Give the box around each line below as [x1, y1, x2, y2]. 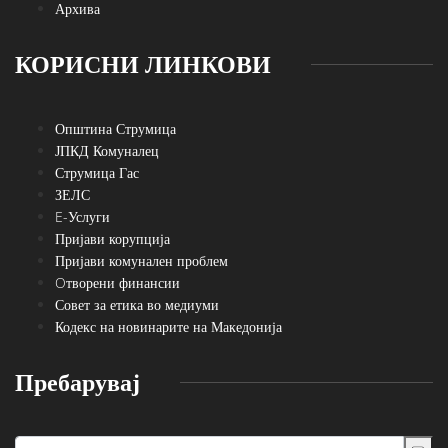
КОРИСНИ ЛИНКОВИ [15, 47, 271, 81]
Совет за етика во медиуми [55, 295, 219, 315]
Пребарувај [15, 365, 140, 399]
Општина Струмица [55, 119, 176, 139]
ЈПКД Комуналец [55, 141, 159, 161]
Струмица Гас [55, 163, 139, 183]
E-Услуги [55, 207, 110, 227]
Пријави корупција [55, 229, 170, 249]
